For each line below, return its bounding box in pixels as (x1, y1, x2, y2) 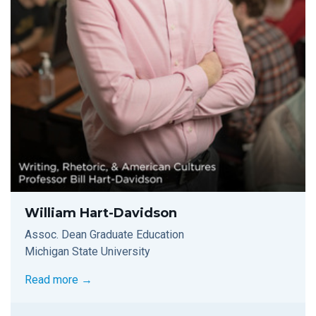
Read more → (25, 273, 92, 287)
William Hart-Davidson (25, 205, 177, 221)
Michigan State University (25, 245, 150, 259)
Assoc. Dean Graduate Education (25, 228, 184, 242)
